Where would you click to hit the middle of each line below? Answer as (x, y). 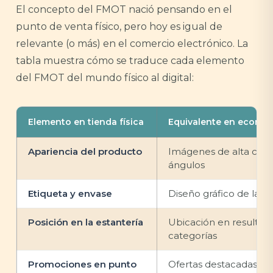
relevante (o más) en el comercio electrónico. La (132, 44)
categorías (193, 236)
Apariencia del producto (85, 151)
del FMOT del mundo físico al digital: (105, 78)
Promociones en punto (82, 264)
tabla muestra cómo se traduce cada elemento (130, 61)
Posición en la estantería (86, 222)
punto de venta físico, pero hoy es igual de (119, 27)
